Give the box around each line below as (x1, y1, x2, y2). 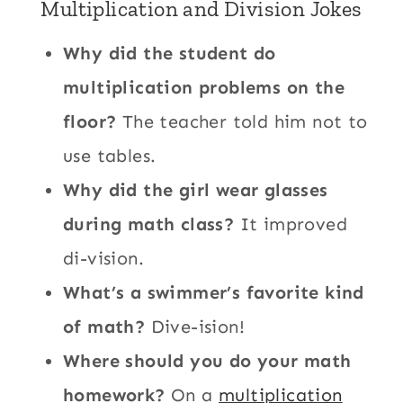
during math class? (63, 213, 235, 236)
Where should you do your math (63, 350, 352, 372)
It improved (234, 213, 348, 236)
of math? (63, 316, 146, 338)
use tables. (63, 145, 157, 167)
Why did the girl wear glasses (63, 179, 328, 201)
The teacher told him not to (116, 111, 368, 133)
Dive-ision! (145, 316, 246, 338)
